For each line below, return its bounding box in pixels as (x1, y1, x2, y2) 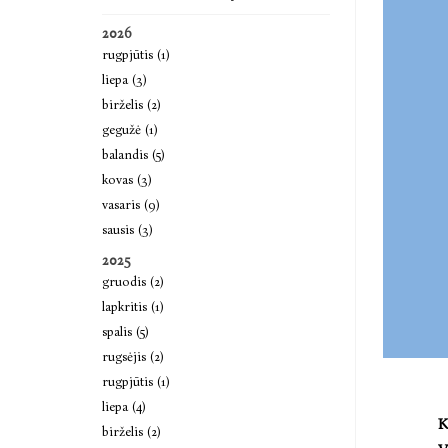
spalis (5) (102, 324, 149, 339)
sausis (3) (102, 222, 153, 237)
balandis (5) (102, 147, 165, 162)
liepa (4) (102, 399, 146, 414)
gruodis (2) (102, 274, 164, 289)
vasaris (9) (102, 197, 160, 212)
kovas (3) (102, 172, 152, 187)
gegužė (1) (102, 122, 158, 137)
